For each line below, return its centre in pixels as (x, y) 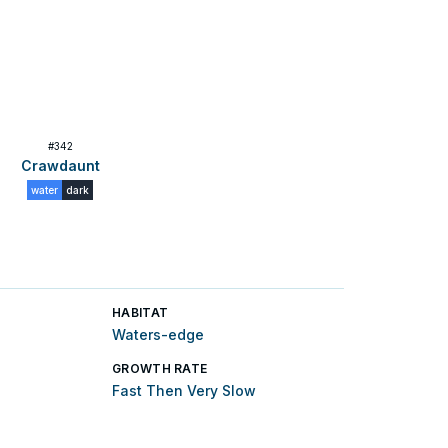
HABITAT (140, 312)
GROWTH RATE (160, 368)
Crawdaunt (60, 165)
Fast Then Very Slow (184, 390)
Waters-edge (158, 334)
